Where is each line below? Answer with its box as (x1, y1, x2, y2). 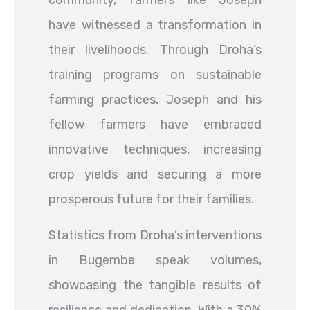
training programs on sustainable (48, 67, 262, 82)
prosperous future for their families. (48, 192, 254, 207)
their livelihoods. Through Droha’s (48, 42, 262, 57)
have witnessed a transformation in (48, 17, 262, 33)
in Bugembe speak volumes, (48, 253, 262, 268)
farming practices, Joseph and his (48, 92, 262, 107)
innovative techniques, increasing (48, 142, 262, 157)
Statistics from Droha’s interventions (48, 228, 262, 243)
